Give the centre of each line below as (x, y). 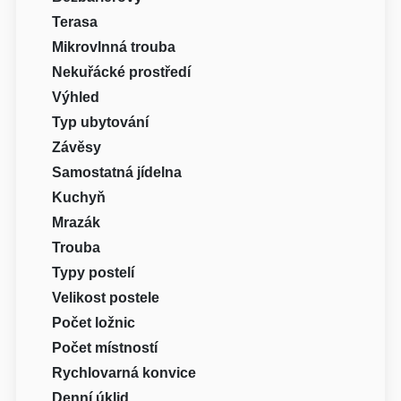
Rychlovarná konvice (124, 372)
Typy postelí (94, 272)
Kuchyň (79, 197)
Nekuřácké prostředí (122, 72)
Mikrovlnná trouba (114, 47)
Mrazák (77, 222)
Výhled (76, 97)
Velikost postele (106, 297)
